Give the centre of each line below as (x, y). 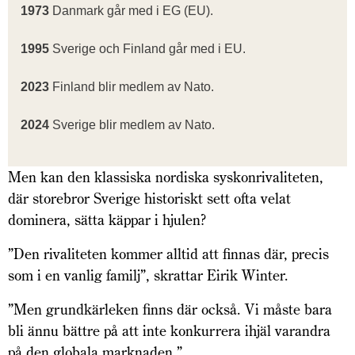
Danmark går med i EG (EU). (131, 11)
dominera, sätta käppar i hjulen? (107, 220)
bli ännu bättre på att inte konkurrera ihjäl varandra (169, 331)
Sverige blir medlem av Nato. (132, 125)
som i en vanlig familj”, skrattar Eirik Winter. (150, 276)
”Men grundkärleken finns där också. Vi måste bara (170, 310)
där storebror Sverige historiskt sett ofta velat (149, 199)
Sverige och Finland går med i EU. (147, 49)
